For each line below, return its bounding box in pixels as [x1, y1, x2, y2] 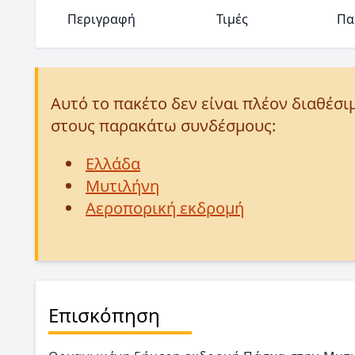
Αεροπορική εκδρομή [86, 197, 244, 219]
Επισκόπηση [48, 302, 160, 328]
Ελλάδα [86, 153, 140, 174]
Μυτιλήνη [86, 175, 159, 197]
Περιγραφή [67, 10, 136, 28]
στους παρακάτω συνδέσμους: [51, 115, 276, 136]
